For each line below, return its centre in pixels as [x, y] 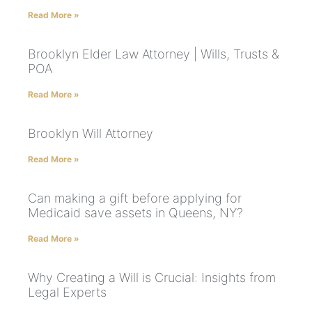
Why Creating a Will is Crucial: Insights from [152, 278]
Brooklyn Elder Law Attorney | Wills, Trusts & [154, 54]
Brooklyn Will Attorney [91, 134]
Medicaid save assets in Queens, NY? [135, 213]
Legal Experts [67, 292]
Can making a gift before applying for [135, 198]
